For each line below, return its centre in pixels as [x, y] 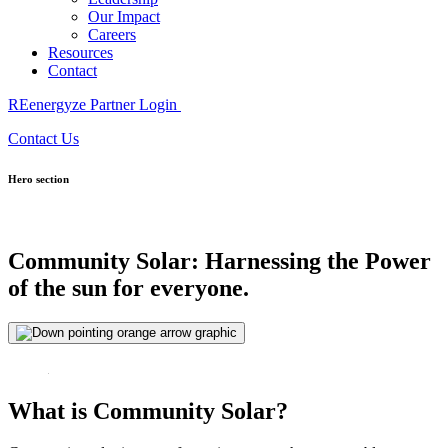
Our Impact [124, 16]
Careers [112, 34]
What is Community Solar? [148, 410]
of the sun [57, 287]
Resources [80, 52]
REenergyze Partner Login [94, 104]
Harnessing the [282, 260]
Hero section [38, 178]
